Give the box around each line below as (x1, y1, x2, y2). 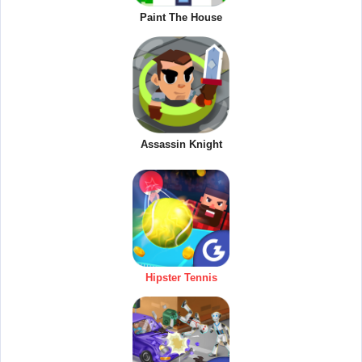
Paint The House (140, 11, 222, 24)
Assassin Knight (140, 138, 222, 151)
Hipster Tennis (145, 271, 217, 284)
